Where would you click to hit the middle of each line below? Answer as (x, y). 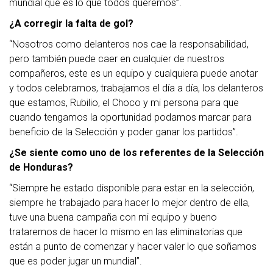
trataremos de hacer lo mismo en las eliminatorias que (126, 232)
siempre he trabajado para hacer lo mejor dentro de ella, (129, 203)
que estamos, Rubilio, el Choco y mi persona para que (124, 103)
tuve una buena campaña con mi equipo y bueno (113, 218)
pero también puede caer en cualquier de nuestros (117, 59)
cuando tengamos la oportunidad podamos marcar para (130, 118)
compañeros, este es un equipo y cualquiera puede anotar (133, 74)
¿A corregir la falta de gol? (71, 24)
